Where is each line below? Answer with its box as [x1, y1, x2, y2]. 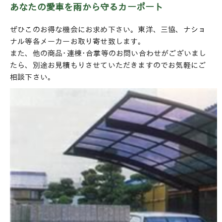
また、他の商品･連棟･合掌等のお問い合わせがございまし [10, 49, 207, 57]
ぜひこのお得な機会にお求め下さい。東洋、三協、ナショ [10, 25, 206, 33]
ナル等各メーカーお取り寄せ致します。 [10, 37, 146, 45]
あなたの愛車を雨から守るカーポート [10, 2, 164, 11]
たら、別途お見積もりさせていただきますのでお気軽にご [10, 61, 206, 69]
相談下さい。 [10, 73, 55, 81]
